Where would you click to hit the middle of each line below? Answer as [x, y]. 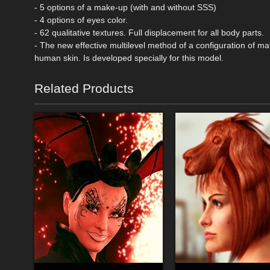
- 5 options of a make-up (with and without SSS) [125, 8]
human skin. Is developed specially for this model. [129, 58]
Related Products [84, 89]
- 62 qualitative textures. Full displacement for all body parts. [149, 33]
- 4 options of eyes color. [81, 20]
